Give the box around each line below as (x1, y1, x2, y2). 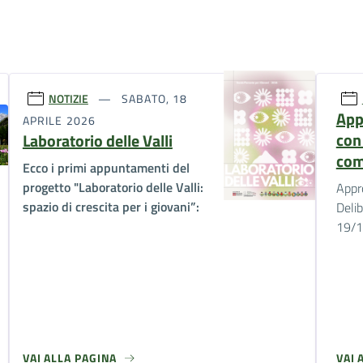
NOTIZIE (48, 89, 88, 107)
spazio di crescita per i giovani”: (22, 197, 199, 217)
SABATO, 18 (118, 89, 188, 107)
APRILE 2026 (22, 112, 96, 130)
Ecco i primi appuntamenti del (22, 158, 190, 178)
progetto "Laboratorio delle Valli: (22, 177, 203, 198)
